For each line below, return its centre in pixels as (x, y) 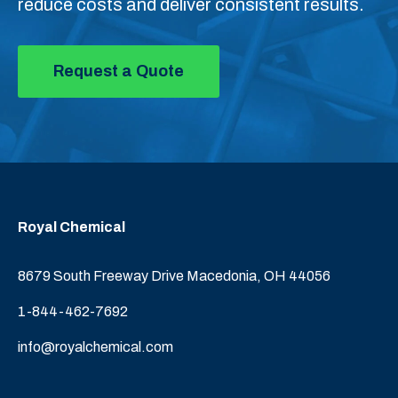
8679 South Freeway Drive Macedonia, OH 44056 (175, 275)
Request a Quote (119, 71)
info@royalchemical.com (96, 346)
